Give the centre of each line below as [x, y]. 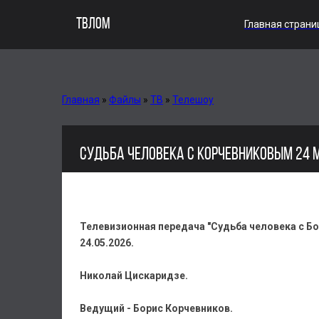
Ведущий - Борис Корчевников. [156, 308]
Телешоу [193, 100]
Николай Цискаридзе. [134, 276]
